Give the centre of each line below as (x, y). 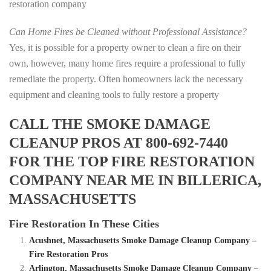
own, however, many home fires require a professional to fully (127, 64)
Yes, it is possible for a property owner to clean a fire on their (125, 48)
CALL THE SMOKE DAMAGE (110, 124)
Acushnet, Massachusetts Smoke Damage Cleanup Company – (142, 241)
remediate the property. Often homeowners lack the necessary (126, 79)
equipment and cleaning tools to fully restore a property (114, 95)
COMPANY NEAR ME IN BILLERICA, (135, 181)
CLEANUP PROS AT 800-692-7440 (119, 143)
